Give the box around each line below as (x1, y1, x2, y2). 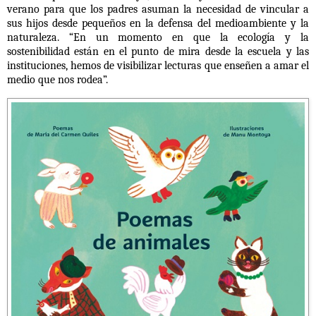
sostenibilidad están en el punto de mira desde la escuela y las (7, 45, 309, 59)
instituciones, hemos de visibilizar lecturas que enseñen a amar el (7, 59, 309, 73)
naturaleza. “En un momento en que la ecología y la (7, 31, 309, 44)
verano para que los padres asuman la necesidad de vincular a (7, 3, 309, 16)
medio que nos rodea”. (7, 73, 108, 87)
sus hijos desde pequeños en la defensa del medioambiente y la (7, 17, 309, 30)
